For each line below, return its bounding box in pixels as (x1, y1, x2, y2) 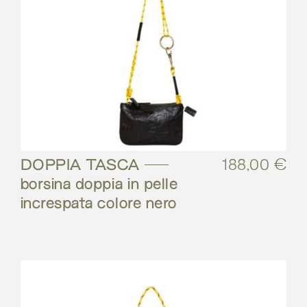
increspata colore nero (21, 195, 177, 212)
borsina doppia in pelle (21, 176, 178, 193)
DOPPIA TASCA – (21, 157, 170, 174)
